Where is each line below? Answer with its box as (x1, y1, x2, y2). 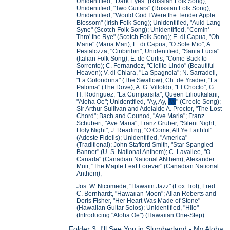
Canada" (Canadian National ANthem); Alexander (76, 155, 215, 163)
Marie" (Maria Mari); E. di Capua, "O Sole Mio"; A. (76, 40, 213, 48)
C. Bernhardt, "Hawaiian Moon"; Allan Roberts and (76, 190, 217, 198)
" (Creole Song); (176, 98, 221, 105)
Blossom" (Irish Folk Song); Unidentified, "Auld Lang (76, 18, 221, 26)
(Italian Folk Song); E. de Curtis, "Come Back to (76, 54, 207, 62)
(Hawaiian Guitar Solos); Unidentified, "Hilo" (76, 204, 199, 212)
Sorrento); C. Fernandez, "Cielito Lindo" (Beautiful (76, 62, 215, 69)
